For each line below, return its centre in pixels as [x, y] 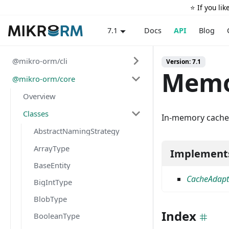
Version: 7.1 [184, 62]
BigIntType [53, 182]
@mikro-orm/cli [40, 61]
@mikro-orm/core [44, 78]
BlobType [50, 199]
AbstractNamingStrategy [77, 131]
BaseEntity [52, 165]
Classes [36, 114]
